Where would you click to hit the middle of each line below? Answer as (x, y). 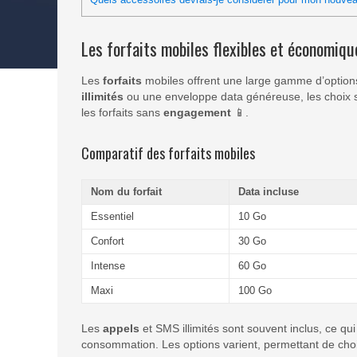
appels (121, 329)
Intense (108, 265)
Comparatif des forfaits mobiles (168, 153)
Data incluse (268, 191)
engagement (197, 112)
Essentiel (112, 216)
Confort (107, 241)
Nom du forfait (126, 191)
